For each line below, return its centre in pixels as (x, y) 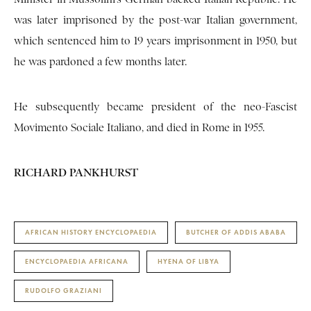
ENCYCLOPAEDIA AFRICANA (77, 262)
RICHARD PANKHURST (76, 173)
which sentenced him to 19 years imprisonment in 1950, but (155, 41)
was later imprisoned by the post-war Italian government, (155, 20)
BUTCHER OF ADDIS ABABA (236, 233)
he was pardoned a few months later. (100, 62)
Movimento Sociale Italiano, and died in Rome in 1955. (139, 128)
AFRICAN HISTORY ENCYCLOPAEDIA (91, 233)
